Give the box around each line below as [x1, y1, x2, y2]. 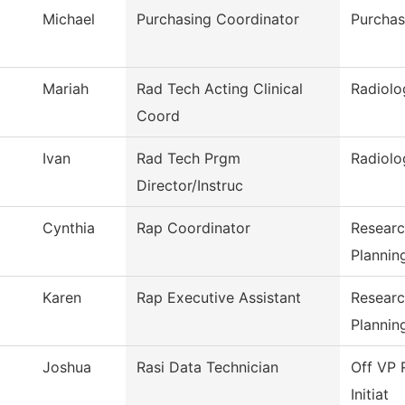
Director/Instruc [137, 176, 243, 195]
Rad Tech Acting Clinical [137, 80, 303, 99]
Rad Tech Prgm [137, 149, 240, 168]
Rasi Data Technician [137, 358, 278, 377]
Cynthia [42, 219, 95, 238]
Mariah [42, 80, 89, 99]
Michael [42, 10, 95, 29]
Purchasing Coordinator [137, 10, 299, 29]
